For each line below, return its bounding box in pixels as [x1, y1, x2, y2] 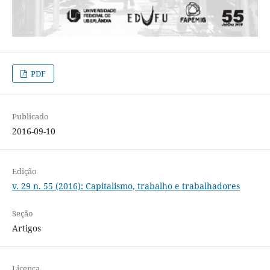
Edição [11, 165, 37, 177]
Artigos [11, 222, 41, 234]
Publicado [11, 110, 49, 122]
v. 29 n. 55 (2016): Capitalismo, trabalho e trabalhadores [11, 180, 240, 192]
